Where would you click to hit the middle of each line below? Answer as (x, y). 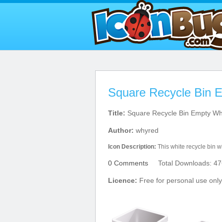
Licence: (123, 180)
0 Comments (128, 163)
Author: (121, 130)
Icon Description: (132, 147)
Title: (117, 113)
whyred (146, 130)
